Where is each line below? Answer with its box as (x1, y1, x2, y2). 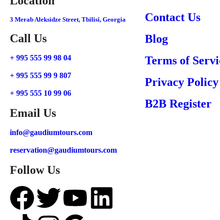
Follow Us (10, 164, 60, 176)
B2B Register (145, 97, 212, 110)
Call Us (10, 32, 47, 45)
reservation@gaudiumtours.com (10, 146, 117, 154)
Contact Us (145, 11, 200, 24)
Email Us (10, 107, 56, 119)
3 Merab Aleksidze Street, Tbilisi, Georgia (10, 16, 126, 23)
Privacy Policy (145, 76, 219, 88)
